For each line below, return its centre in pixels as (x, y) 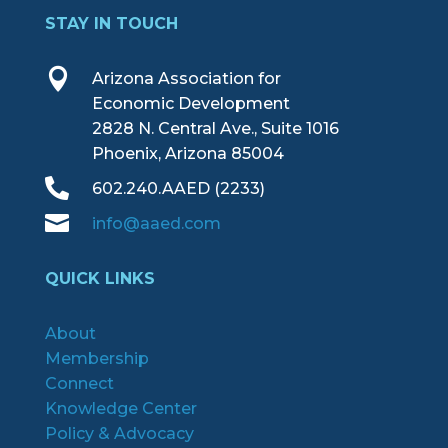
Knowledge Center (120, 408)
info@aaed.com (156, 223)
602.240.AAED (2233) (178, 188)
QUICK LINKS (99, 278)
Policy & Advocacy (119, 433)
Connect (79, 383)
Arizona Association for (186, 78)
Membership (96, 358)
